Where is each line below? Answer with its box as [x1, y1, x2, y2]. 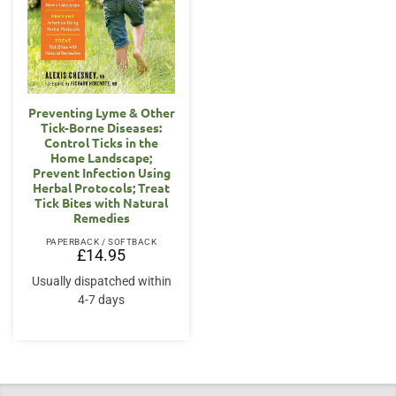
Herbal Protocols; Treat [33, 179, 170, 195]
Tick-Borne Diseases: [41, 118, 162, 135]
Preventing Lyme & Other [27, 103, 175, 120]
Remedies [72, 209, 130, 225]
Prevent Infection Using [32, 164, 171, 180]
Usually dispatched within [31, 273, 171, 288]
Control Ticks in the [44, 133, 158, 150]
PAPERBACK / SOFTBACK [45, 236, 157, 247]
